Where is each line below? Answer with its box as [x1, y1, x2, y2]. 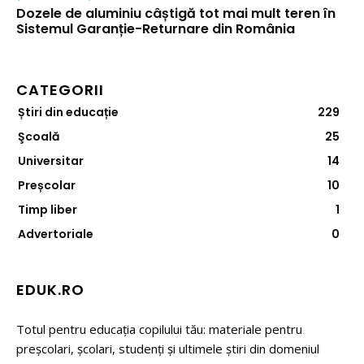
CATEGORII [16, 80, 104, 100]
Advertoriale [18, 226, 93, 242]
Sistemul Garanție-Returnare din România [16, 19, 295, 38]
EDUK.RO [16, 279, 84, 300]
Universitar [18, 153, 84, 169]
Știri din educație [18, 104, 119, 120]
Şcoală [18, 128, 59, 145]
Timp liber [18, 201, 77, 218]
